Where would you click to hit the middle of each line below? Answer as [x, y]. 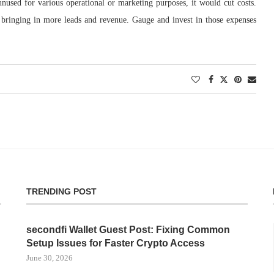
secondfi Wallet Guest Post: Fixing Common [128, 230]
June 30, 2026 [49, 258]
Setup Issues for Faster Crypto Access [115, 243]
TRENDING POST [61, 191]
